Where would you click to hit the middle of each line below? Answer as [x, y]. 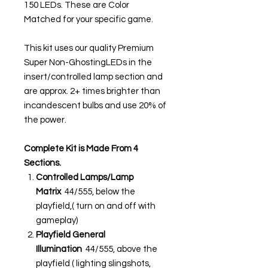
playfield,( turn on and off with [96, 206]
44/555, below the [99, 191]
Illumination [60, 249]
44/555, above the [121, 249]
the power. [45, 120]
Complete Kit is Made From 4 [81, 148]
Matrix [48, 191]
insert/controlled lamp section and [93, 77]
